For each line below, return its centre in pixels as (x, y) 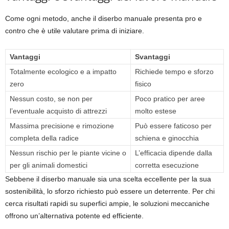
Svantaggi (153, 57)
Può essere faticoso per (173, 126)
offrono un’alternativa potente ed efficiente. (74, 216)
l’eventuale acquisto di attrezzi (58, 111)
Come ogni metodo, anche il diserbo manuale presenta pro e (104, 19)
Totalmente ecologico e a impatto (63, 72)
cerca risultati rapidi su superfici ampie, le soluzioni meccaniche (107, 204)
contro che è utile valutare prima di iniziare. (75, 31)
